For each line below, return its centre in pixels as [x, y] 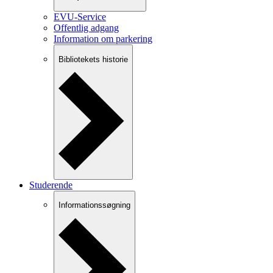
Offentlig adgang [86, 28]
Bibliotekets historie [93, 59]
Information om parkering [103, 39]
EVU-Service [80, 17]
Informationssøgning [94, 205]
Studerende [51, 185]
